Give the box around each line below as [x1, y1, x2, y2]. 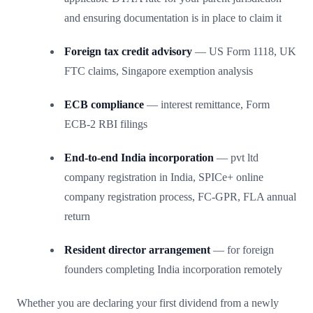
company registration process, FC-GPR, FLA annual [64, 190, 296, 203]
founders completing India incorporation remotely [64, 263, 282, 275]
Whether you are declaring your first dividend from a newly [17, 296, 279, 309]
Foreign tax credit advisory [64, 45, 192, 57]
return [64, 210, 90, 222]
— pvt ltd [214, 151, 259, 163]
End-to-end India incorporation [64, 151, 214, 163]
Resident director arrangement [64, 243, 210, 256]
